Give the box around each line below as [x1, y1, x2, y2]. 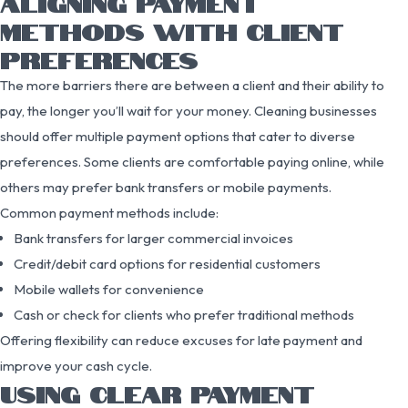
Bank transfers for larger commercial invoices [14, 229, 293, 247]
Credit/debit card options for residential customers [14, 254, 321, 272]
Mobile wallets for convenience [14, 280, 204, 298]
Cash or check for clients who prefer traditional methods [14, 305, 354, 323]
